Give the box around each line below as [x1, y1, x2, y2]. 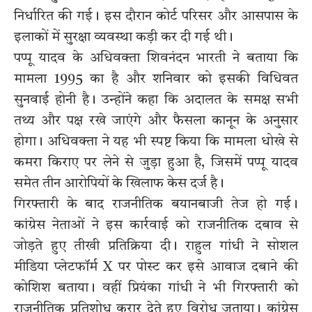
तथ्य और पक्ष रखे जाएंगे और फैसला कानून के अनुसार [14, 114, 298, 129]
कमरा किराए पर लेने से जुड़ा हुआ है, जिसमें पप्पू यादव [14, 156, 298, 171]
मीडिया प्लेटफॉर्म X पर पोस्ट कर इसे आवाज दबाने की [14, 260, 298, 275]
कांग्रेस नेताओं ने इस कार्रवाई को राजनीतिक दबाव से [14, 219, 298, 233]
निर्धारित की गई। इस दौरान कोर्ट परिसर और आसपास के [14, 10, 298, 24]
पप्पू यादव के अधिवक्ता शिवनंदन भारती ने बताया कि [14, 52, 298, 66]
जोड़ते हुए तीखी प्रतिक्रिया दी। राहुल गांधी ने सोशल [14, 240, 298, 254]
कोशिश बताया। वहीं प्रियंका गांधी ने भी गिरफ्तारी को [14, 281, 298, 296]
